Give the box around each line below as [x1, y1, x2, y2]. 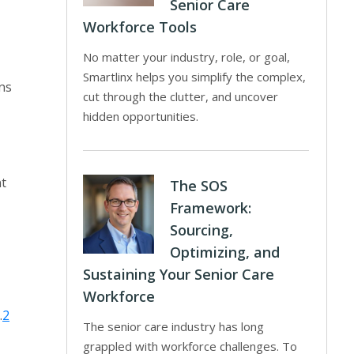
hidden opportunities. [83, 108, 199, 124]
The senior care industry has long [83, 318, 265, 334]
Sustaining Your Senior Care [83, 265, 275, 284]
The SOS [170, 176, 228, 195]
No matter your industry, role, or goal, [83, 49, 291, 65]
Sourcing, [170, 220, 234, 239]
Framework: [170, 198, 252, 217]
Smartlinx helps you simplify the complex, [83, 69, 307, 85]
